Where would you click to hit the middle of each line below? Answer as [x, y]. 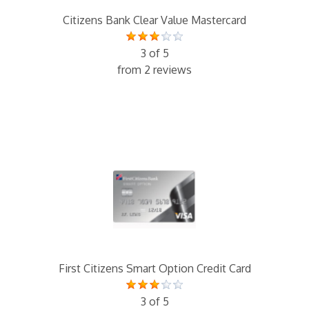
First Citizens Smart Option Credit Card [154, 269]
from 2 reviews [154, 70]
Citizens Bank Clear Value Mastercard [154, 20]
